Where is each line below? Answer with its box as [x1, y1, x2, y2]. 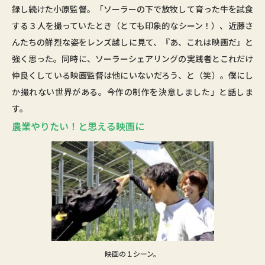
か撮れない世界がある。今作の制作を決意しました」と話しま [12, 85, 253, 98]
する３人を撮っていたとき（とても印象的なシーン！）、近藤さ [12, 19, 253, 31]
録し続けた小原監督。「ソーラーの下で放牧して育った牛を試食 [12, 2, 253, 15]
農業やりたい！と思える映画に [12, 118, 144, 133]
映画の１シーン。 [105, 248, 160, 258]
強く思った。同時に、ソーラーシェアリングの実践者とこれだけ [12, 52, 253, 64]
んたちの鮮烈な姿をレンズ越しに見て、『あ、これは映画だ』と [12, 35, 253, 48]
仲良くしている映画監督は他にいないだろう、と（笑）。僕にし [12, 69, 253, 81]
